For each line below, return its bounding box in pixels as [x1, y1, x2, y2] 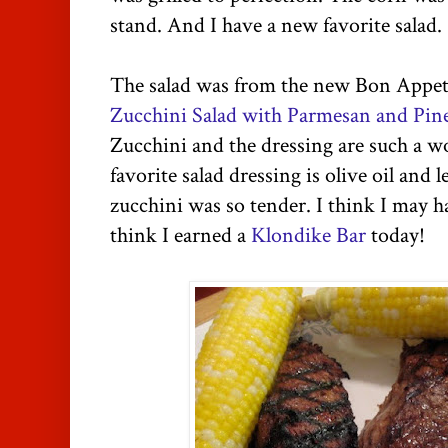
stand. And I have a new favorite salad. [110, 10, 442, 40]
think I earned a [110, 220, 251, 250]
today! [366, 220, 425, 250]
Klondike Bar [251, 220, 366, 250]
